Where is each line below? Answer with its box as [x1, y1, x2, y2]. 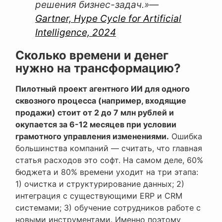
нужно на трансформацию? [15, 61, 181, 76]
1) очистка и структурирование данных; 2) [15, 179, 184, 189]
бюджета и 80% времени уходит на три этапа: [15, 167, 198, 177]
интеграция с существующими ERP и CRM [15, 191, 182, 201]
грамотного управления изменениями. [15, 131, 169, 142]
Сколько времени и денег [15, 48, 168, 63]
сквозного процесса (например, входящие [15, 96, 186, 106]
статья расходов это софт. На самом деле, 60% [15, 155, 203, 166]
